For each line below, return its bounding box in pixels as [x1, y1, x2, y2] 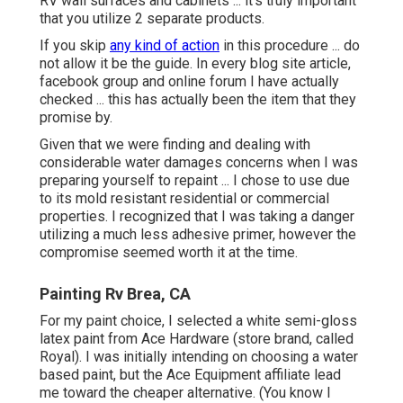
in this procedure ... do [219, 36, 360, 54]
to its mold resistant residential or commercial [40, 189, 329, 207]
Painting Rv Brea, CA [40, 283, 191, 303]
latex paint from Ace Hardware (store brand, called [40, 329, 354, 347]
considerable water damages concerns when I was [40, 153, 358, 171]
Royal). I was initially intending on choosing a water [40, 347, 358, 365]
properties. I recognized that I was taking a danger [40, 207, 354, 225]
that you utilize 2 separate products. [40, 9, 264, 27]
